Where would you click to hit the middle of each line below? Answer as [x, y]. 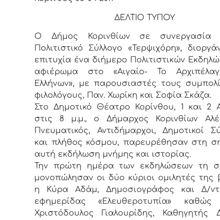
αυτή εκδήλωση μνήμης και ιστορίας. [113, 154]
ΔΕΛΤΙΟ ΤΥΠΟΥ [145, 17]
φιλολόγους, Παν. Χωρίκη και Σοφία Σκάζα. [123, 96]
